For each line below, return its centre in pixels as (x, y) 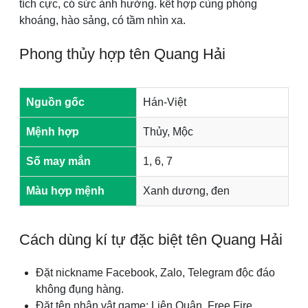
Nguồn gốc (55, 102)
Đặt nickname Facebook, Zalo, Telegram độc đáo (155, 273)
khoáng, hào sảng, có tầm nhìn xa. (102, 20)
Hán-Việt (165, 102)
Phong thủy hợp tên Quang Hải (122, 54)
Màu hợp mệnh (65, 191)
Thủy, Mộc (168, 132)
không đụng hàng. (80, 289)
